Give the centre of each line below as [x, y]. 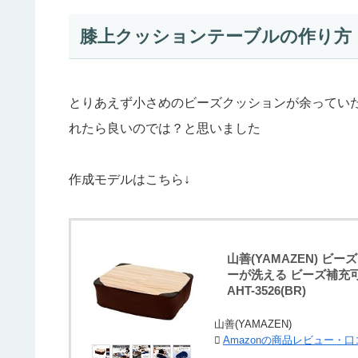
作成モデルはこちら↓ [129, 180]
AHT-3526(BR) [266, 291]
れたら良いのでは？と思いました [165, 129]
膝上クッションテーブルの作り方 [215, 37]
